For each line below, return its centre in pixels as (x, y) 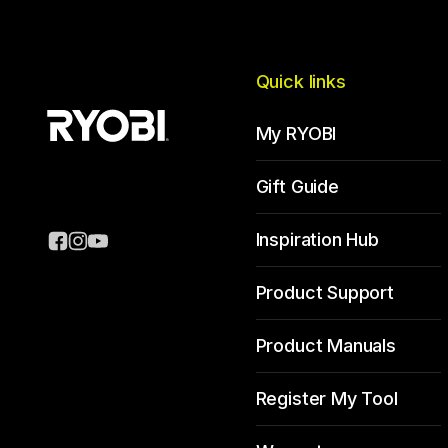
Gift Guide (297, 186)
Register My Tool (326, 398)
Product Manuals (325, 345)
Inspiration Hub (317, 239)
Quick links (300, 81)
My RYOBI (296, 133)
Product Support (324, 292)
